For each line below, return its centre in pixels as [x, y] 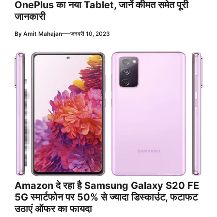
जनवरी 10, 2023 [90, 33]
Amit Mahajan [43, 33]
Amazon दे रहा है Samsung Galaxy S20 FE [107, 186]
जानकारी [30, 16]
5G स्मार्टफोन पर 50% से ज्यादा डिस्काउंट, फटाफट [106, 197]
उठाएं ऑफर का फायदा [53, 209]
